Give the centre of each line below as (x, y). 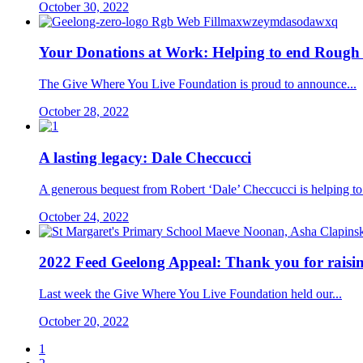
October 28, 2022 (84, 112)
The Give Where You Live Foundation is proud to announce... (198, 84)
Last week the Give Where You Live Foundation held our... (190, 294)
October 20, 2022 (84, 322)
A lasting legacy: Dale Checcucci (145, 157)
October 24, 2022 (84, 216)
